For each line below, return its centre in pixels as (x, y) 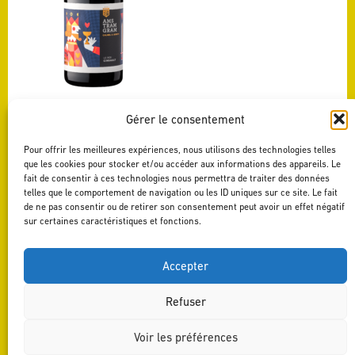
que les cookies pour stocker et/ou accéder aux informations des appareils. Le (182, 164)
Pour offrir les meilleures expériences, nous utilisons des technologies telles (180, 150)
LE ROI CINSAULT (94, 104)
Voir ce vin (99, 120)
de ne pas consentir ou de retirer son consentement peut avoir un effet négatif (184, 207)
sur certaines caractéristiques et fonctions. (113, 221)
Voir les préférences (185, 337)
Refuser (185, 301)
